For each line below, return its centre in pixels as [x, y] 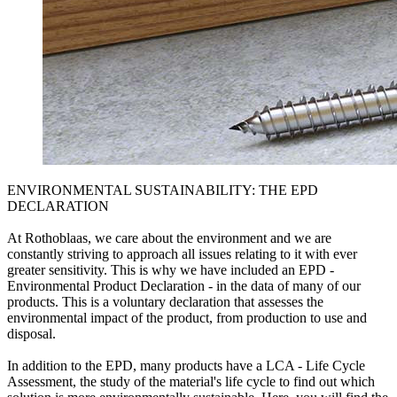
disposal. [31, 334]
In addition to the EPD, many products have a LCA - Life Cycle [186, 366]
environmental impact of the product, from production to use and [187, 318]
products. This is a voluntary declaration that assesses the [165, 302]
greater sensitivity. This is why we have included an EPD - [171, 270]
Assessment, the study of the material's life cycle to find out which [191, 382]
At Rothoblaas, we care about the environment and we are [169, 238]
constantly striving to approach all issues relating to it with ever [182, 254]
